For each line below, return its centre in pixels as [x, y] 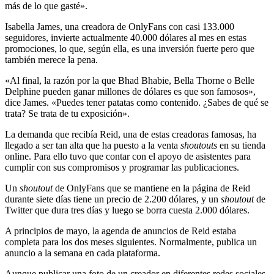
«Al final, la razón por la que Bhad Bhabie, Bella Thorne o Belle [130, 80]
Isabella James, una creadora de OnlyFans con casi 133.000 [120, 26]
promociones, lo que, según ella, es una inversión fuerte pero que [130, 48]
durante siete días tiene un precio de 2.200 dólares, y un [113, 199]
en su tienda [243, 145]
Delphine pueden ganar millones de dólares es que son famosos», [130, 91]
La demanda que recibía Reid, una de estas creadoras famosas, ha [131, 134]
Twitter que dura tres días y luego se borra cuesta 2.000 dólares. [127, 210]
